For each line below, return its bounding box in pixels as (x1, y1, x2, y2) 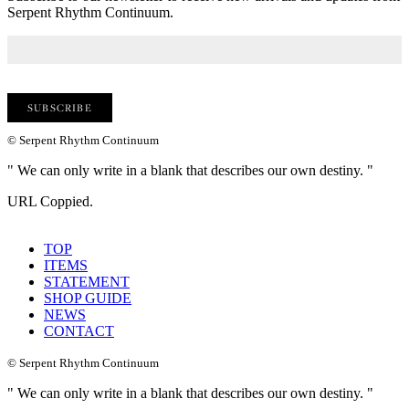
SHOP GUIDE (44, 290, 131, 307)
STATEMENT (44, 274, 130, 290)
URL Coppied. (7, 194, 93, 210)
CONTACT (44, 323, 114, 340)
